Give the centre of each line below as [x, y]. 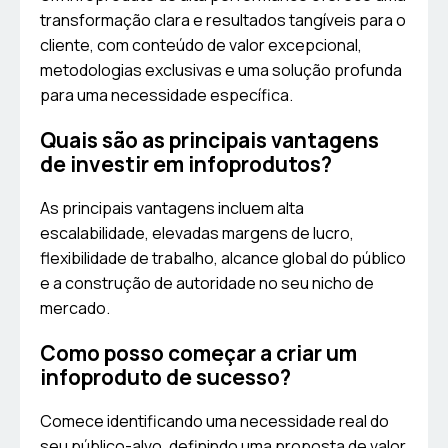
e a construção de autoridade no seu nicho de [207, 283]
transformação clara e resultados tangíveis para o [223, 20]
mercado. [75, 308]
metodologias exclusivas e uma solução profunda [221, 70]
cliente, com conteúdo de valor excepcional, [201, 45]
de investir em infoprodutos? [186, 164]
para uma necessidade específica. [166, 95]
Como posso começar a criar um [198, 353]
